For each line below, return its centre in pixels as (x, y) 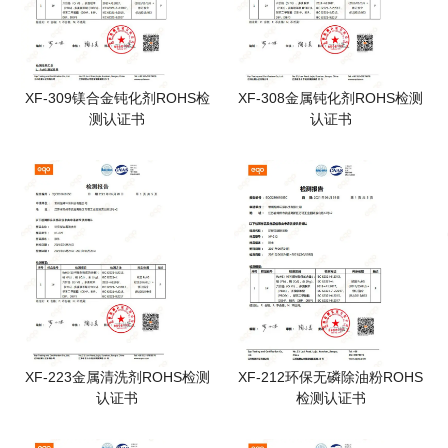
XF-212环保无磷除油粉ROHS (331, 376)
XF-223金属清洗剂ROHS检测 (117, 376)
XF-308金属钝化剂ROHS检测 (331, 98)
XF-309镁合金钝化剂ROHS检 (117, 98)
